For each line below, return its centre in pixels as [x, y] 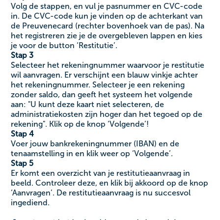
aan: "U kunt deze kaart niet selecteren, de [88, 104]
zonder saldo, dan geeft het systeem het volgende [102, 94]
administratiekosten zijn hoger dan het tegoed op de [107, 114]
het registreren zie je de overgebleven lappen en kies [107, 35]
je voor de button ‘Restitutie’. [64, 45]
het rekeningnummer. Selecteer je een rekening [98, 84]
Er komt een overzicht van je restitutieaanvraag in [101, 173]
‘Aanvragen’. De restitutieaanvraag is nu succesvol [101, 192]
